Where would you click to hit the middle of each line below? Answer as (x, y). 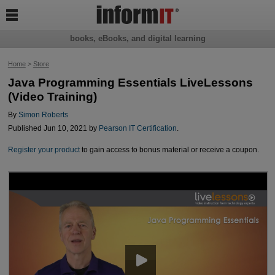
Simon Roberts (43, 114)
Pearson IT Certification (137, 129)
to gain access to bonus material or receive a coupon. (169, 149)
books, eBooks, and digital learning (137, 39)
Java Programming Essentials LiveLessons (130, 83)
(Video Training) (52, 97)
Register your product (44, 149)
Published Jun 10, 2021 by (53, 129)
